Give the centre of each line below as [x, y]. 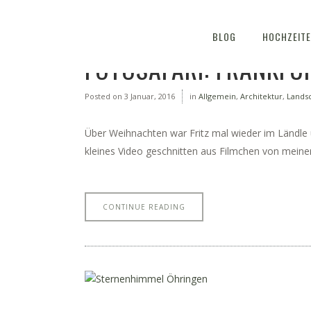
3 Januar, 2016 [149, 96]
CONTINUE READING [144, 207]
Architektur [261, 96]
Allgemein [217, 96]
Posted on [103, 96]
